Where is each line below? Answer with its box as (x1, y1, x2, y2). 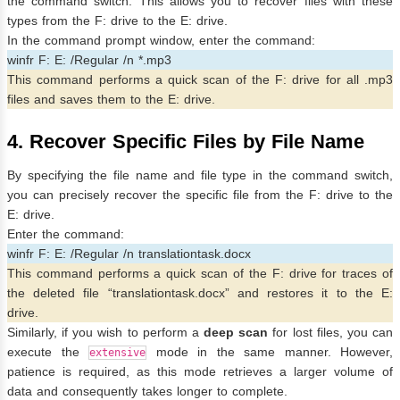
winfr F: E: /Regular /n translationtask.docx (7, 246, 251, 262)
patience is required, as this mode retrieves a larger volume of (7, 364, 393, 379)
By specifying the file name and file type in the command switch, (7, 168, 393, 183)
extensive (89, 346, 146, 360)
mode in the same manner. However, (146, 345, 393, 360)
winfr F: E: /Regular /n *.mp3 (7, 53, 171, 68)
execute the (7, 345, 88, 360)
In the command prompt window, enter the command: (7, 33, 315, 48)
